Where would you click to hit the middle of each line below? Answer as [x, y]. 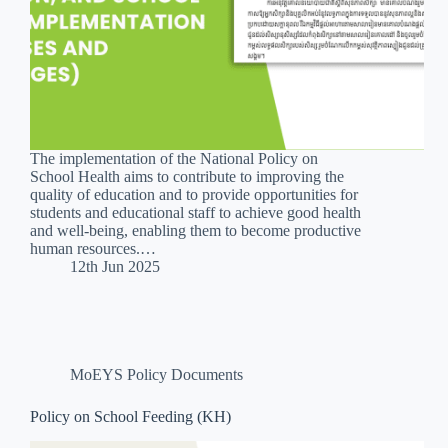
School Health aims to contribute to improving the [187, 177]
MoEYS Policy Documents [156, 375]
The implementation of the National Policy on [174, 159]
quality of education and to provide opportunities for [194, 195]
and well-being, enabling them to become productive [195, 231]
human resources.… [93, 249]
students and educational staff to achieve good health [195, 213]
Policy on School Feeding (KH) [130, 417]
